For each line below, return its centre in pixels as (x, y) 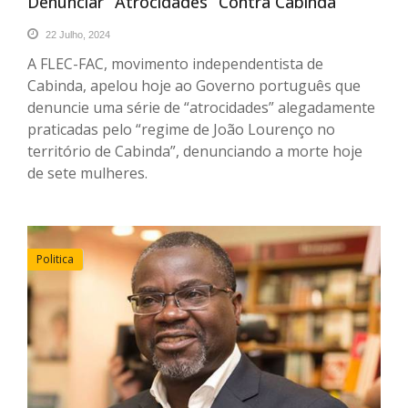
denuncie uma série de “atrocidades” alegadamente (201, 107)
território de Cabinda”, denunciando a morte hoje (195, 151)
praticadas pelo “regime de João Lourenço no (181, 129)
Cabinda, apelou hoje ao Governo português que (194, 85)
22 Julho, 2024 (76, 34)
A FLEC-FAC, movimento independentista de (175, 63)
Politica (55, 259)
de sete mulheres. (87, 173)
